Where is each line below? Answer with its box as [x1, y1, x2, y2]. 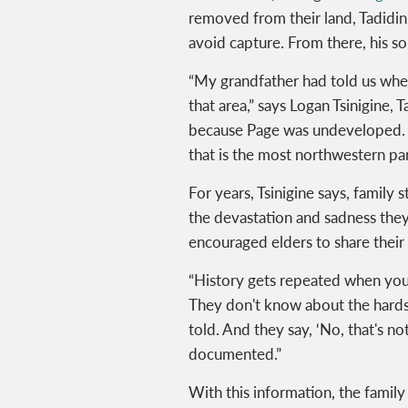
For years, [189, 180, 257, 203]
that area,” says [189, 93, 290, 116]
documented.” [189, 342, 281, 364]
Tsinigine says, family [257, 180, 398, 203]
